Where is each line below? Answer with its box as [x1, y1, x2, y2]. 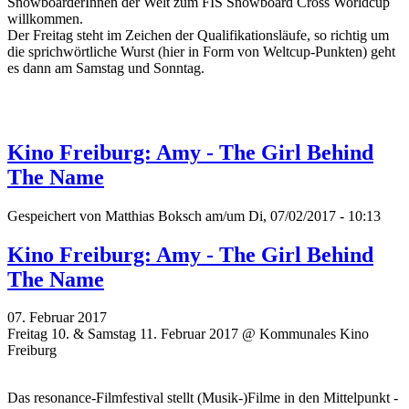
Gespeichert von [7, 207, 105, 224]
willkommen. [7, 10, 87, 26]
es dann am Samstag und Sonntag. [7, 59, 204, 76]
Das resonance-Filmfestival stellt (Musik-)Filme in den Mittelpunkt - [7, 390, 398, 406]
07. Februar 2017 [7, 309, 107, 326]
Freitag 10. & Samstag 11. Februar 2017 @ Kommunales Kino [7, 326, 369, 342]
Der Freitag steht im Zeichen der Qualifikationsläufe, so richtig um [7, 26, 389, 43]
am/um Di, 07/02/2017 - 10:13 [202, 207, 381, 224]
